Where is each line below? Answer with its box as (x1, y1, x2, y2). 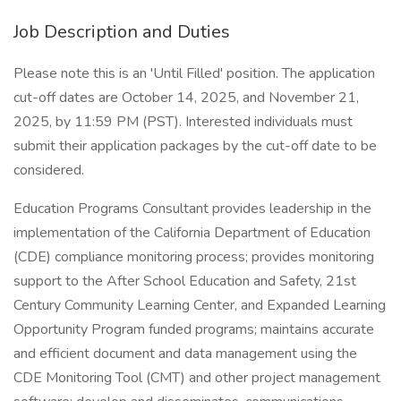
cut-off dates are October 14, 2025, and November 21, (13, 88, 359, 107)
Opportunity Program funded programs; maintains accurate (13, 320, 374, 339)
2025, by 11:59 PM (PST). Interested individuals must (13, 112, 353, 132)
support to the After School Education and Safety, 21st (13, 271, 356, 291)
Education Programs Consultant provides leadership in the (13, 199, 371, 218)
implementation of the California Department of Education (13, 223, 371, 243)
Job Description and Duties (13, 20, 230, 44)
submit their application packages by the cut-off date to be (13, 136, 377, 156)
